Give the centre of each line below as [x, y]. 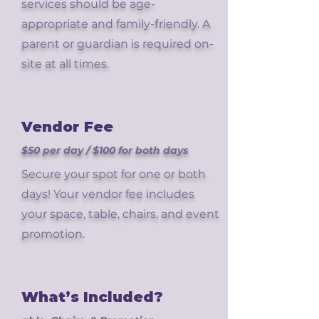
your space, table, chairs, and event [120, 214]
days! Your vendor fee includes [108, 194]
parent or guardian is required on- [117, 44]
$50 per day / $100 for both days [105, 150]
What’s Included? [92, 297]
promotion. [53, 234]
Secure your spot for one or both [114, 174]
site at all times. [65, 64]
